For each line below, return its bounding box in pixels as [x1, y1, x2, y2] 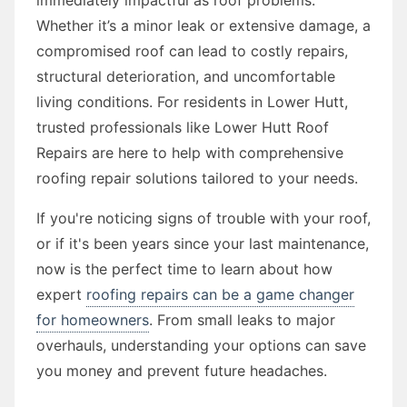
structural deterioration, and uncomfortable [36, 66, 335, 85]
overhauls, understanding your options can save [36, 335, 366, 354]
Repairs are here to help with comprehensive [36, 143, 343, 162]
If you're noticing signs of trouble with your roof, [36, 208, 371, 227]
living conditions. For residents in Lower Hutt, [36, 92, 348, 111]
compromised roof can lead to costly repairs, [36, 41, 348, 60]
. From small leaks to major [149, 310, 335, 329]
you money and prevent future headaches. [36, 361, 327, 380]
